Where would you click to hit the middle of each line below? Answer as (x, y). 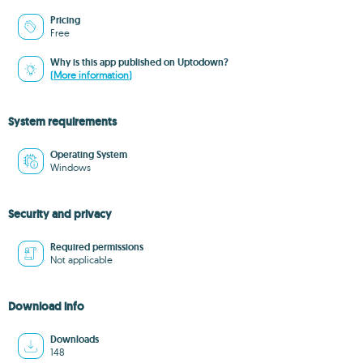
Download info (46, 306)
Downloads (75, 340)
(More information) (91, 75)
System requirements (62, 122)
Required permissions (97, 247)
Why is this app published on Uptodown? (139, 62)
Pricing (65, 20)
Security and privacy (60, 214)
